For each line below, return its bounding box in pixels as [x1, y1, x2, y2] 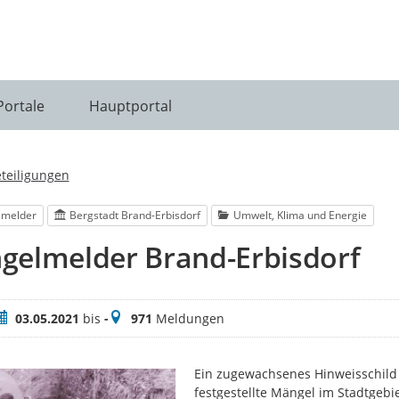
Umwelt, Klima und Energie [233, 208, 368, 224]
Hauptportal [88, 95, 172, 116]
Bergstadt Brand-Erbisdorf [69, 208, 201, 224]
